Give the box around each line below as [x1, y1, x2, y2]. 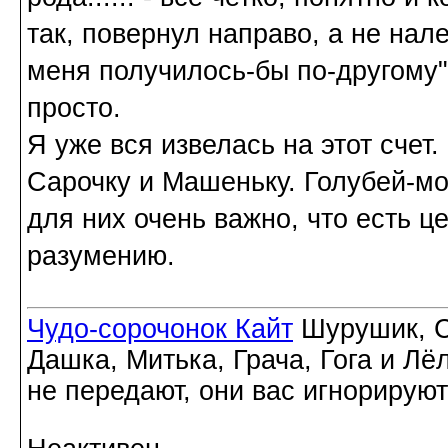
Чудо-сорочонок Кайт [27, 314, 293, 345]
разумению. [27, 241, 175, 272]
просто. [27, 93, 121, 124]
